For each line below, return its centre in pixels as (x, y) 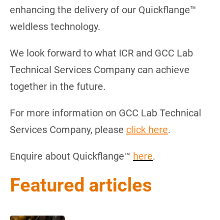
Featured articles (81, 185)
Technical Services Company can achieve (100, 69)
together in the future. (58, 86)
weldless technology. (55, 26)
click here (147, 129)
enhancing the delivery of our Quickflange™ (103, 10)
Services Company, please (68, 129)
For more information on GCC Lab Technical (106, 113)
